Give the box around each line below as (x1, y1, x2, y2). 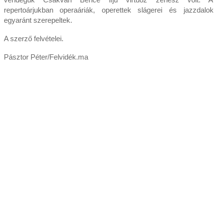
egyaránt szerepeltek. (3, 15, 72, 24)
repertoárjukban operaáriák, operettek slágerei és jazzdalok (3, 5, 214, 14)
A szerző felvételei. (3, 34, 65, 43)
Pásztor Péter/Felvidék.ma (3, 52, 88, 61)
